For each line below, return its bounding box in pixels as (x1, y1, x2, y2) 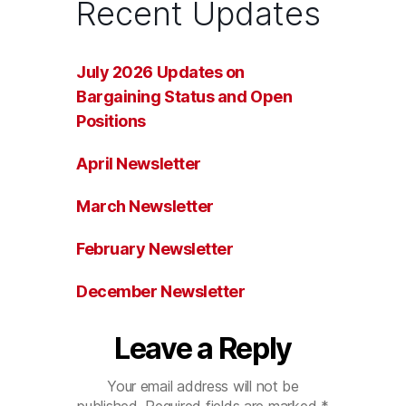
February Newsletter (76, 239, 234, 258)
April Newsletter (76, 154, 201, 173)
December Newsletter (76, 282, 246, 301)
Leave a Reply (114, 331, 292, 366)
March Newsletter (76, 197, 214, 216)
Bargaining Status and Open (76, 87, 293, 106)
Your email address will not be (107, 377, 299, 395)
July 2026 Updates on (76, 63, 246, 82)
